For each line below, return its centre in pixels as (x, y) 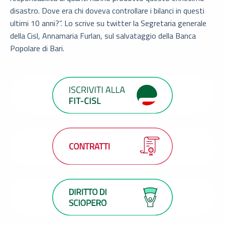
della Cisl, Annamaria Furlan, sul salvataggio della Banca (103, 35)
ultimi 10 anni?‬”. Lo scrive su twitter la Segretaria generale (108, 23)
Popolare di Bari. (37, 48)
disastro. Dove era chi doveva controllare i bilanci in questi (107, 10)
